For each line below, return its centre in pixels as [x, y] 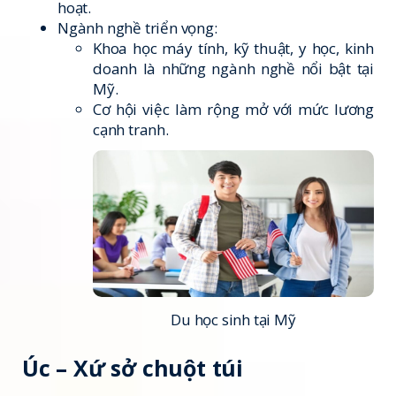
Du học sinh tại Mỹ [233, 320]
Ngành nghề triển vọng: [137, 27]
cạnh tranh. [131, 129]
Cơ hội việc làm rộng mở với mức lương [233, 109]
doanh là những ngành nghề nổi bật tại [233, 68]
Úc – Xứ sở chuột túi [133, 367]
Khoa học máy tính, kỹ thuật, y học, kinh [233, 48]
